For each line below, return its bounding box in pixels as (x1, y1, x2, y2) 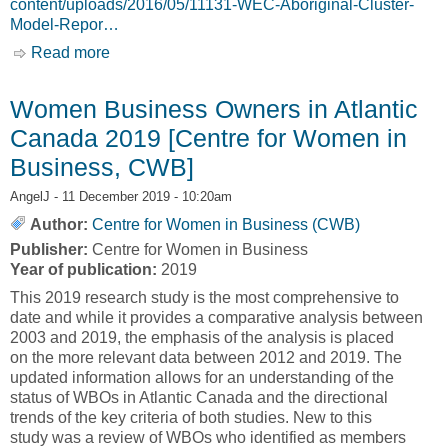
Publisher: (10, 241, 92, 259)
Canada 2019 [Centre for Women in (10, 124, 407, 153)
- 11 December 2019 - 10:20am (50, 189, 232, 205)
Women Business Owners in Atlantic (10, 95, 418, 124)
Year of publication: (10, 261, 161, 279)
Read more (31, 44, 110, 62)
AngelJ (10, 189, 50, 205)
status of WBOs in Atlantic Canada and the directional (10, 389, 388, 407)
